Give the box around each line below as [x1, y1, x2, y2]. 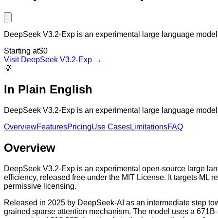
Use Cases [91, 122, 130, 131]
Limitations [130, 122, 167, 131]
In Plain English [4, 82, 92, 96]
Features [36, 122, 67, 131]
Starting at [4, 46, 39, 55]
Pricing [67, 122, 91, 131]
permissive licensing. [4, 182, 76, 190]
